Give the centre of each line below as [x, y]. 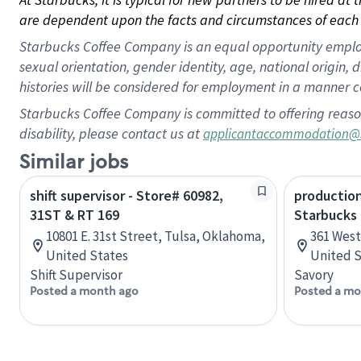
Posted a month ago [84, 291]
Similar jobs [74, 162]
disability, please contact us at [111, 133]
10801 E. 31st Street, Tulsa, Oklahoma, [156, 236]
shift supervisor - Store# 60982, [127, 195]
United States [87, 255]
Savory [314, 275]
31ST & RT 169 [75, 215]
